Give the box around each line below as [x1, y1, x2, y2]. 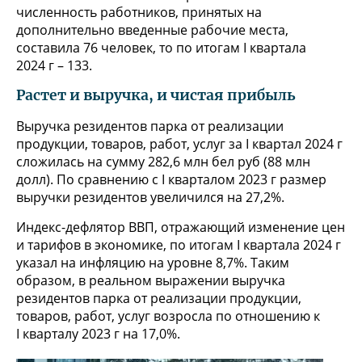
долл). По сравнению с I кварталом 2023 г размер [16, 170, 326, 189]
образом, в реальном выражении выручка [16, 271, 285, 290]
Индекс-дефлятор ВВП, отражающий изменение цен [16, 218, 345, 237]
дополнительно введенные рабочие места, [16, 21, 288, 40]
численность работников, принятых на [16, 3, 262, 22]
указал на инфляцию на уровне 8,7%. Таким [16, 254, 289, 272]
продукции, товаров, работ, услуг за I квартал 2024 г [16, 135, 343, 154]
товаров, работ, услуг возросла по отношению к [16, 307, 320, 326]
